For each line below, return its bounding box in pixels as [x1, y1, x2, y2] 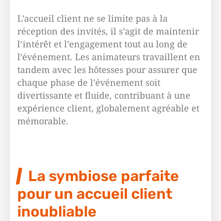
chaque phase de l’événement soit [17, 76, 160, 88]
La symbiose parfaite [28, 167, 179, 185]
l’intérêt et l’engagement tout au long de [17, 38, 187, 50]
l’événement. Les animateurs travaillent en [17, 51, 200, 63]
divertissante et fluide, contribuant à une [17, 89, 190, 101]
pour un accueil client [17, 185, 172, 203]
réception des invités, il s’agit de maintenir [17, 25, 199, 37]
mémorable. [17, 115, 69, 127]
